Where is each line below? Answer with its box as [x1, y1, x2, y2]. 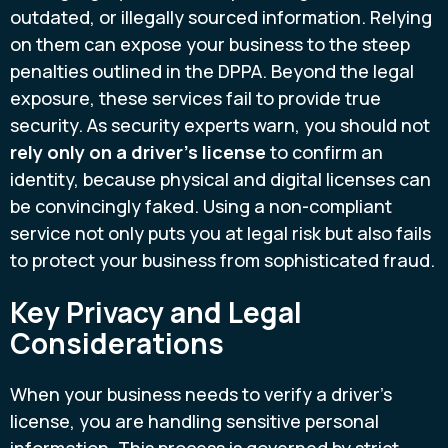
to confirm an [266, 140, 383, 165]
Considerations [10, 323, 224, 362]
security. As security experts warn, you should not [10, 113, 430, 138]
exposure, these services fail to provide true [10, 86, 381, 111]
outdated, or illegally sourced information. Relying [10, 5, 432, 30]
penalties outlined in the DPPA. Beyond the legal [10, 59, 414, 84]
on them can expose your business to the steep [10, 32, 410, 57]
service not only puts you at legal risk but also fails [10, 221, 431, 246]
